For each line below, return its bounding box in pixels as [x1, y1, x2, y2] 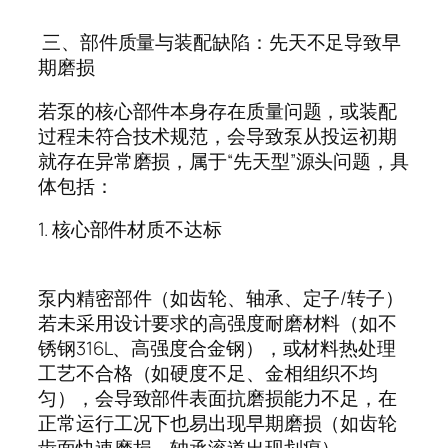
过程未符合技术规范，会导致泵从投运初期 [38, 122, 398, 149]
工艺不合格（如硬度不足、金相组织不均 [38, 359, 379, 386]
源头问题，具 [295, 147, 409, 174]
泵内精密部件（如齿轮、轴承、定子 [38, 284, 341, 311]
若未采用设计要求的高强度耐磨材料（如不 [38, 309, 398, 336]
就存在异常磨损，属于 [38, 147, 227, 174]
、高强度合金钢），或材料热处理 [112, 334, 396, 361]
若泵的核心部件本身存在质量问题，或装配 [38, 97, 398, 124]
